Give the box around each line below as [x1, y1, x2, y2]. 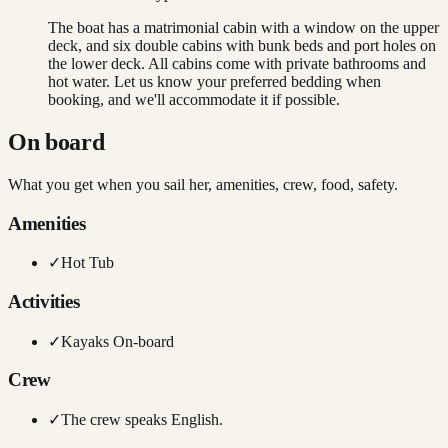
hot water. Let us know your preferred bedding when [48, 73, 381, 91]
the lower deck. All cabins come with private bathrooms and [48, 55, 426, 73]
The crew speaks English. [61, 411, 223, 429]
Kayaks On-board [61, 332, 174, 350]
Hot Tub [61, 254, 114, 272]
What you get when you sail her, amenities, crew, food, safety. [8, 175, 398, 193]
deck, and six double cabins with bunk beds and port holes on [48, 37, 436, 55]
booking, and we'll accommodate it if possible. [48, 91, 340, 109]
